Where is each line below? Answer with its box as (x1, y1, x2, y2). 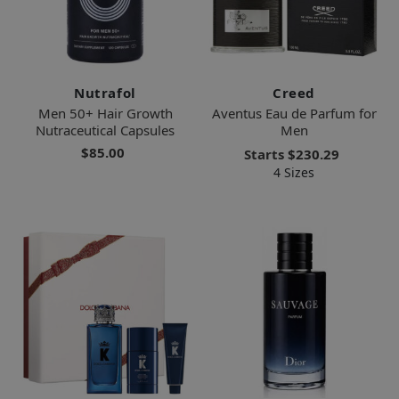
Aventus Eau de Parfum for (211, 104, 377, 123)
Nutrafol (74, 84, 136, 102)
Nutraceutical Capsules (36, 121, 175, 140)
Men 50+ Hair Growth (37, 104, 173, 123)
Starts (244, 145, 288, 164)
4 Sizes (273, 164, 314, 182)
